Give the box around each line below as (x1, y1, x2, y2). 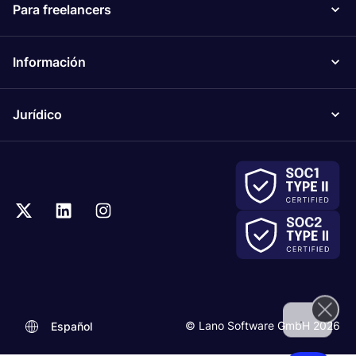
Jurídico (13, 106, 62, 122)
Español (51, 319, 92, 333)
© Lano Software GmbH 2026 (185, 318, 340, 332)
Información (13, 53, 86, 70)
